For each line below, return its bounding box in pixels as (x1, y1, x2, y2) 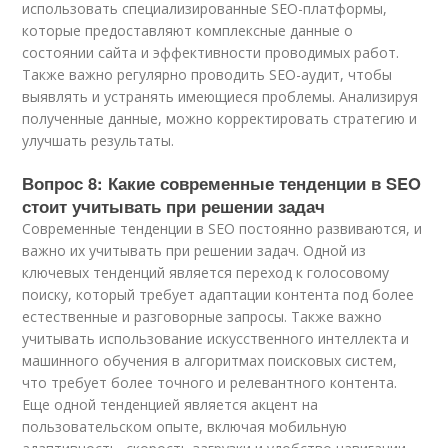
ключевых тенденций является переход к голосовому (22, 263, 390, 282)
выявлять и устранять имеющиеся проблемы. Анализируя (22, 87, 419, 106)
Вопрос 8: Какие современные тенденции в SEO (22, 171, 422, 195)
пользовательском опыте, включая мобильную (22, 417, 348, 436)
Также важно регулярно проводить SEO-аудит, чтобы (22, 65, 393, 84)
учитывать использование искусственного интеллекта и (22, 329, 410, 348)
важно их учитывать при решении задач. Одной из (22, 241, 367, 260)
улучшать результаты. (22, 131, 175, 150)
